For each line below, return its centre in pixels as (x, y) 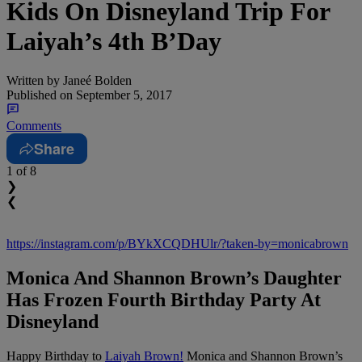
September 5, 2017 (122, 95)
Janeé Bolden (96, 81)
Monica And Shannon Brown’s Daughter (174, 278)
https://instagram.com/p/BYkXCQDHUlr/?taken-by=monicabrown (177, 244)
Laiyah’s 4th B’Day (114, 41)
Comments (34, 126)
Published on (40, 95)
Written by (33, 81)
